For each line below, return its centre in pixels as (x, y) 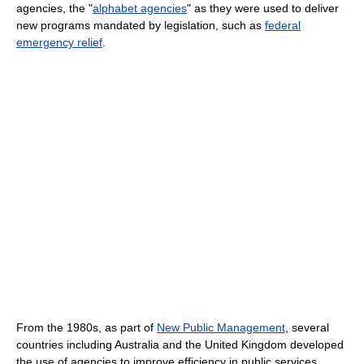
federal (283, 25)
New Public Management (221, 327)
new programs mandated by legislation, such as (141, 25)
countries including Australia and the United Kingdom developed (180, 344)
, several (307, 327)
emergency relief (59, 42)
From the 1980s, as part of (87, 327)
